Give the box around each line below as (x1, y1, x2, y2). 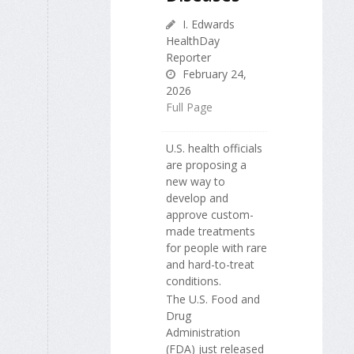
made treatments (166, 224, 255, 239)
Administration (166, 324, 240, 340)
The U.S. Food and (166, 291, 260, 307)
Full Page (166, 100, 213, 115)
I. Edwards (179, 17, 235, 32)
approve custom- (166, 207, 254, 223)
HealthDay (166, 33, 220, 49)
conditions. (166, 273, 221, 289)
